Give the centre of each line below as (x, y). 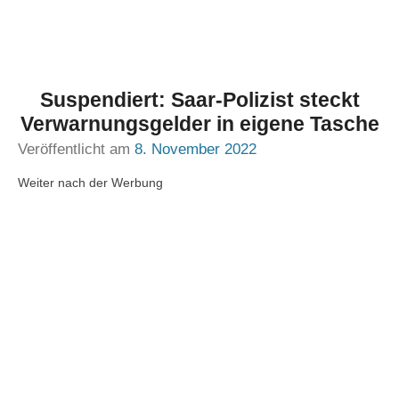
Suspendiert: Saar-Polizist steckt (199, 100)
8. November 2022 (195, 149)
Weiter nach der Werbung (90, 183)
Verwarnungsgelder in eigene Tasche (199, 124)
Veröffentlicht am (76, 149)
